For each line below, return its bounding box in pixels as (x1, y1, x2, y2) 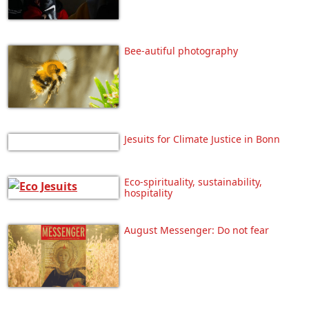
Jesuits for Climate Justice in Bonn (124, 132, 280, 146)
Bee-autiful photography (124, 43, 238, 57)
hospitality (124, 186, 172, 199)
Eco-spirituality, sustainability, (124, 175, 262, 188)
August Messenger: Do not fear (124, 223, 269, 237)
